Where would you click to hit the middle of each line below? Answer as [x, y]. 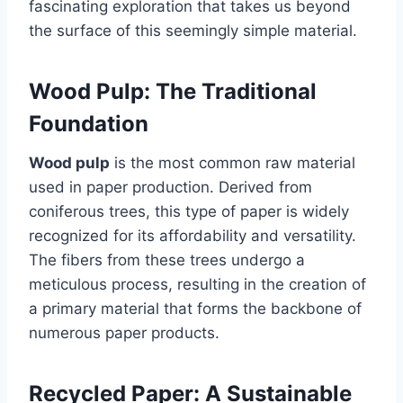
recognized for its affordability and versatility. [193, 235]
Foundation [89, 123]
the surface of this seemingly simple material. [193, 30]
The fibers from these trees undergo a [167, 260]
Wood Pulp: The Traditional [173, 91]
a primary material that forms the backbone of [195, 308]
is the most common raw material [233, 162]
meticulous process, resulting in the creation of [197, 284]
